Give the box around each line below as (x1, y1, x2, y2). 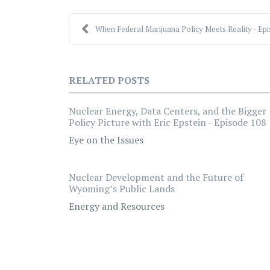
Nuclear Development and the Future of (69, 171, 243, 184)
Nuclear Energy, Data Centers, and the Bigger (69, 104, 266, 118)
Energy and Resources (69, 199, 165, 213)
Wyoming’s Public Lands (69, 182, 175, 195)
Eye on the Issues (69, 133, 143, 146)
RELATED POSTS (69, 74, 149, 87)
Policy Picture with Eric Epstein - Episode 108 (69, 116, 266, 129)
